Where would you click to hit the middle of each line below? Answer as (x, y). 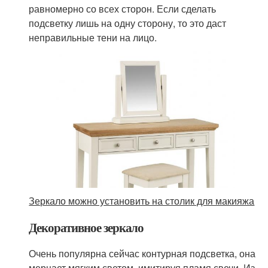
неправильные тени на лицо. (93, 37)
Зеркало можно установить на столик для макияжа (142, 200)
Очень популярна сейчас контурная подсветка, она (142, 253)
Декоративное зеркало (86, 227)
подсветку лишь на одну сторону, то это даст (128, 23)
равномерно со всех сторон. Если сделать (123, 8)
